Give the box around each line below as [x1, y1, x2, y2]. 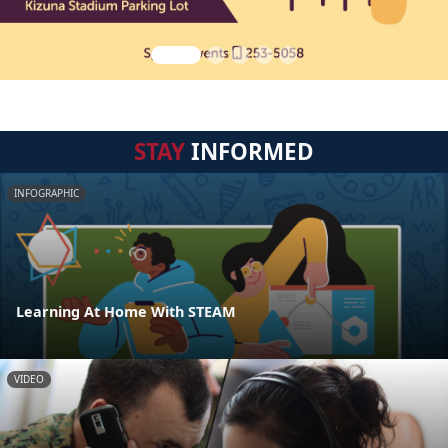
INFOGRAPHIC [14, 186, 79, 200]
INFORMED [185, 136, 314, 167]
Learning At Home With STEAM [16, 302, 236, 322]
